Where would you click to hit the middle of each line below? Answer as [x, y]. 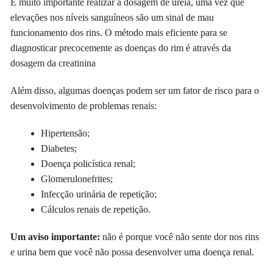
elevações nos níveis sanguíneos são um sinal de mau [112, 17]
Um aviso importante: [57, 236]
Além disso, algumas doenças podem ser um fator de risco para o [135, 90]
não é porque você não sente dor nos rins [181, 236]
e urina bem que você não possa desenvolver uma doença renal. [133, 252]
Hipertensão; [66, 133]
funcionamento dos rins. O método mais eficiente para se [119, 32]
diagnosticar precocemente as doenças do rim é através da [121, 48]
